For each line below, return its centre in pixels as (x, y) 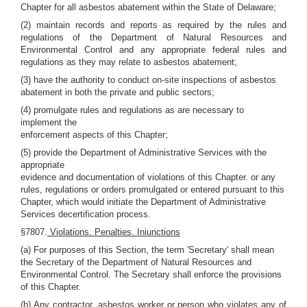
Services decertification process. (86, 214)
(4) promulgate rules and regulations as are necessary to (132, 110)
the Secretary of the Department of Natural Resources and (136, 262)
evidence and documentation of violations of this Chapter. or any (148, 177)
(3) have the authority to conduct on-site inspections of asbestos (148, 80)
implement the (49, 122)
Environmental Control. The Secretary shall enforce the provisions (151, 274)
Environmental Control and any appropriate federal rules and (153, 50)
